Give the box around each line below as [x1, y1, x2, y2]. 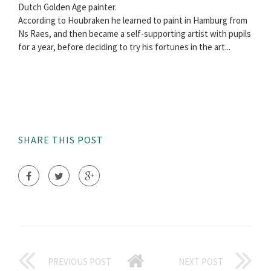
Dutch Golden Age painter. [18, 1, 117, 13]
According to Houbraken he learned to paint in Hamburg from [18, 15, 247, 27]
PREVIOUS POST [48, 256, 111, 268]
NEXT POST [178, 256, 223, 268]
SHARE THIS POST [18, 134, 103, 146]
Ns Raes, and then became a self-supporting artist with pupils [18, 28, 251, 40]
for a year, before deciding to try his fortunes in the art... [18, 41, 230, 53]
